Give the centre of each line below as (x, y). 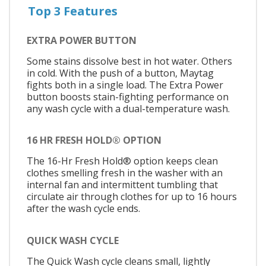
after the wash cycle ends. (83, 209)
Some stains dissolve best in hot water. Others (129, 61)
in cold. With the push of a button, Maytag (120, 73)
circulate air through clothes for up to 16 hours (132, 197)
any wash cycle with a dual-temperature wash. (128, 108)
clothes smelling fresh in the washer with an (125, 173)
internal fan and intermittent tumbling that (122, 185)
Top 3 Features (73, 11)
